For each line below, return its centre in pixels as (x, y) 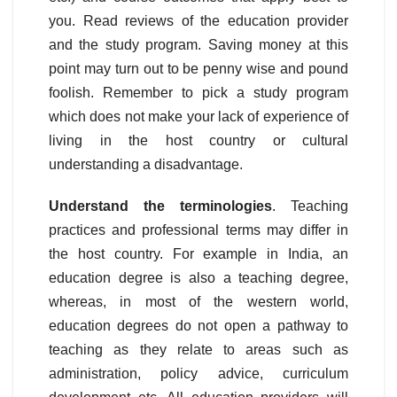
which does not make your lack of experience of (198, 117)
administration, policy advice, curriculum (198, 374)
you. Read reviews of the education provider (198, 21)
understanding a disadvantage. (146, 165)
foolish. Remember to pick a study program (198, 93)
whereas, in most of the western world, (198, 302)
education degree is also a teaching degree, (198, 278)
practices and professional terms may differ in (198, 230)
